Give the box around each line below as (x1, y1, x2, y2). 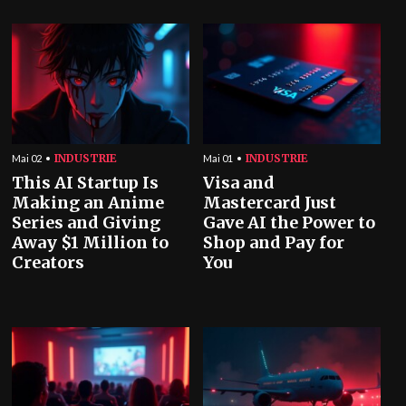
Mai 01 (203, 152, 233, 164)
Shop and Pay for (203, 232, 344, 253)
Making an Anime (12, 192, 165, 213)
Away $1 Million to (12, 232, 169, 253)
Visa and (203, 172, 275, 193)
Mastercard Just (203, 192, 336, 213)
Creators (12, 252, 85, 273)
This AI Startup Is (12, 172, 159, 193)
